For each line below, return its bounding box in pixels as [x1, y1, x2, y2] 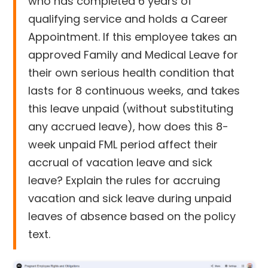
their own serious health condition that [28, 65, 235, 80]
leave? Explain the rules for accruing [28, 172, 221, 188]
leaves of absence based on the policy [28, 208, 236, 224]
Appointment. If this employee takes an [28, 29, 237, 44]
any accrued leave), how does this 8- [28, 118, 229, 134]
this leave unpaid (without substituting [28, 100, 234, 116]
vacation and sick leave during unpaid [28, 190, 232, 206]
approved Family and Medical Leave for [28, 47, 239, 62]
